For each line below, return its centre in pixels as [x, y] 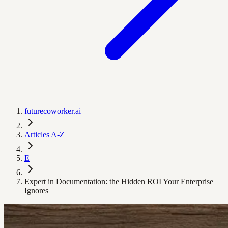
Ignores [36, 191]
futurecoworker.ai [53, 111]
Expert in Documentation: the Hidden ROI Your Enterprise [119, 181]
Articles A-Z [45, 135]
